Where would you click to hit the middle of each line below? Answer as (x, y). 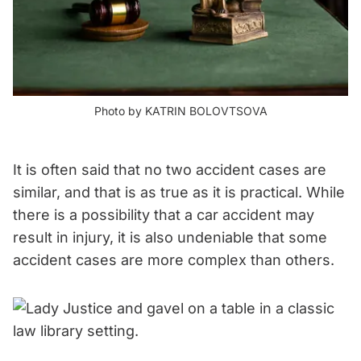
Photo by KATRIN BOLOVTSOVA (180, 110)
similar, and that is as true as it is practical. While (179, 192)
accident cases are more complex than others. (174, 259)
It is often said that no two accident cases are (170, 169)
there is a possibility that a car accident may (164, 214)
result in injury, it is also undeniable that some (170, 237)
